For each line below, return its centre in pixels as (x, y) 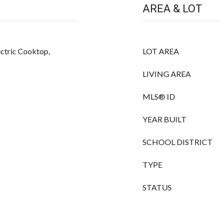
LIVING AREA (167, 74)
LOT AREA (161, 51)
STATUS (157, 187)
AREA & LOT (172, 9)
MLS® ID (159, 96)
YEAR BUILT (165, 119)
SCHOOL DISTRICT (178, 142)
